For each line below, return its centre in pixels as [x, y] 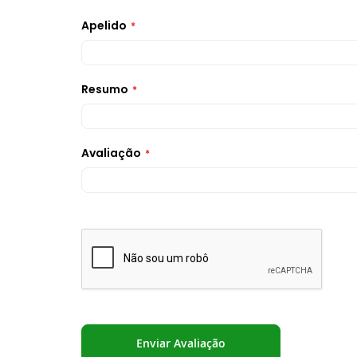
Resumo [105, 89]
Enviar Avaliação [181, 343]
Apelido [104, 25]
